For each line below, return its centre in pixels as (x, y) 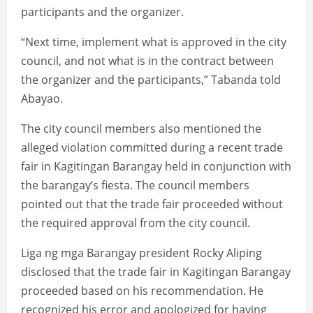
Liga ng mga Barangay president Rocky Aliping (141, 253)
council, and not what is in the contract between (147, 61)
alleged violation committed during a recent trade (152, 148)
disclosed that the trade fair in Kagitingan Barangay (156, 272)
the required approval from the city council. (136, 223)
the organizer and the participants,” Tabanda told (151, 80)
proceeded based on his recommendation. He (142, 291)
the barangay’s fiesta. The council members (135, 185)
